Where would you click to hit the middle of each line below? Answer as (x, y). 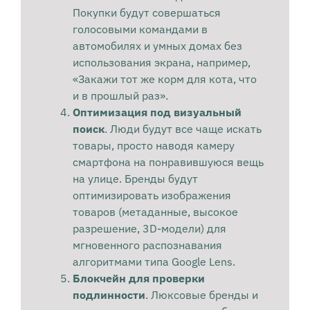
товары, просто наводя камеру (153, 146)
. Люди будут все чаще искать (183, 129)
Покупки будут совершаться (146, 13)
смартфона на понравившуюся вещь (168, 162)
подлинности (109, 295)
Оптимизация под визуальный (157, 112)
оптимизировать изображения (152, 195)
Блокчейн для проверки (138, 279)
